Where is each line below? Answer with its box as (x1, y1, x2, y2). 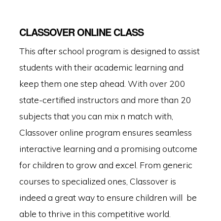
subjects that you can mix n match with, (19, 110, 173, 122)
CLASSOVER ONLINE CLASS (19, 25, 144, 39)
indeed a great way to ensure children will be (19, 192, 197, 203)
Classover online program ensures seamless (19, 127, 192, 138)
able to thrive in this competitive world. (19, 208, 171, 220)
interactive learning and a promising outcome (19, 143, 197, 154)
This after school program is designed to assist (19, 45, 200, 57)
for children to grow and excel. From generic (19, 159, 192, 171)
